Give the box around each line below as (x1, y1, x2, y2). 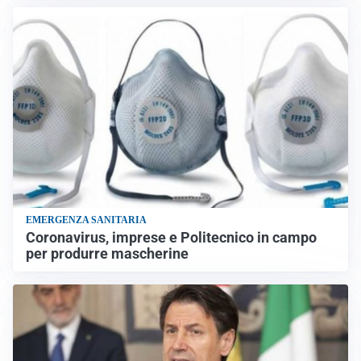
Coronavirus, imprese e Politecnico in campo (26, 230, 317, 247)
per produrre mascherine (26, 246, 189, 263)
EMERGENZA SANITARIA (26, 214, 147, 226)
